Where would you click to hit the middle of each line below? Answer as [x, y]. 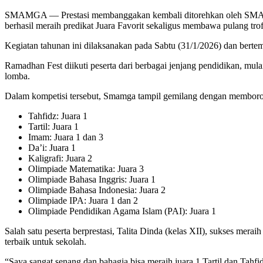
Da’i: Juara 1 [52, 148]
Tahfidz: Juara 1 [58, 116]
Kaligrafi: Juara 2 [60, 159]
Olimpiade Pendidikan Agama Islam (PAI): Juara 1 [122, 211]
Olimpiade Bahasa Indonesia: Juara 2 [97, 190]
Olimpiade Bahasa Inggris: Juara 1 [92, 180]
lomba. [17, 76]
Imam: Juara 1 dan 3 [66, 137]
